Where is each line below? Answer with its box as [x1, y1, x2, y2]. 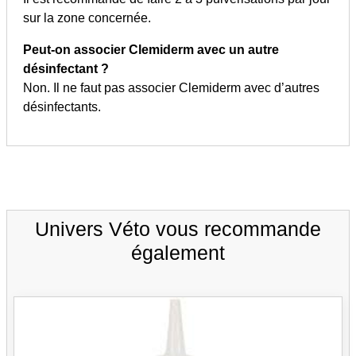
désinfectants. [23, 99, 101, 114]
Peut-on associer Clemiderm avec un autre [23, 42, 279, 56]
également [131, 241, 225, 264]
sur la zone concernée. [23, 10, 151, 25]
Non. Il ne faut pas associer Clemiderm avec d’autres [23, 80, 319, 95]
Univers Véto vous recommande [35, 217, 321, 240]
